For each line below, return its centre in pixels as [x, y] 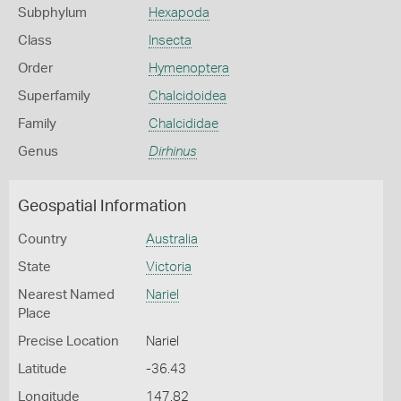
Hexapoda [179, 13]
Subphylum [52, 13]
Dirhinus [172, 152]
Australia [171, 239]
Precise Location [68, 341]
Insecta [170, 41]
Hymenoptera [188, 68]
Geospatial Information [102, 207]
